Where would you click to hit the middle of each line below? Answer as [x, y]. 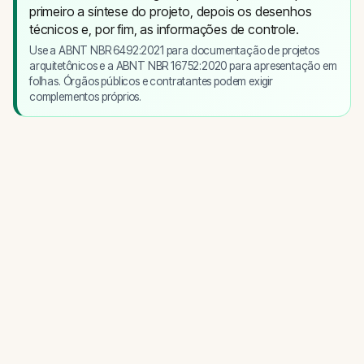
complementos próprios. [86, 97]
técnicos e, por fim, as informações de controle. [164, 29]
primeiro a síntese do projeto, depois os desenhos [171, 11]
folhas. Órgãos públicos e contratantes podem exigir [152, 81]
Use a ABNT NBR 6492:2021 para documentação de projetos [174, 50]
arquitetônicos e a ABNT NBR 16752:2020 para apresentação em [183, 66]
